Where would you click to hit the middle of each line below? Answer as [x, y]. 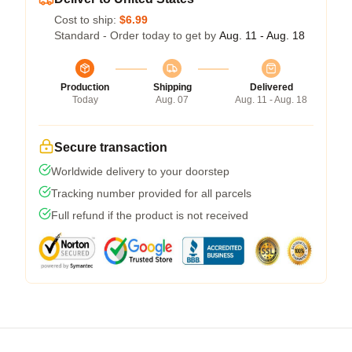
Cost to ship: [87, 19]
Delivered [271, 87]
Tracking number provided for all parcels [151, 193]
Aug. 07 [172, 99]
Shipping [172, 87]
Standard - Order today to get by [137, 35]
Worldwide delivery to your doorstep [140, 171]
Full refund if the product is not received [150, 215]
